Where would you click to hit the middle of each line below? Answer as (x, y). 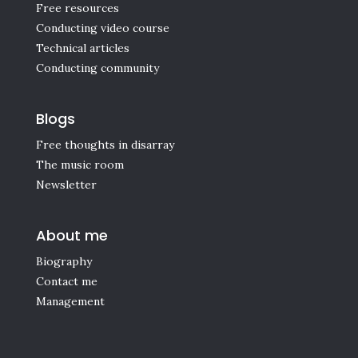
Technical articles (82, 48)
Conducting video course (102, 28)
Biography (64, 262)
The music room (80, 165)
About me (72, 236)
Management (70, 302)
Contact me (66, 282)
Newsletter (66, 185)
